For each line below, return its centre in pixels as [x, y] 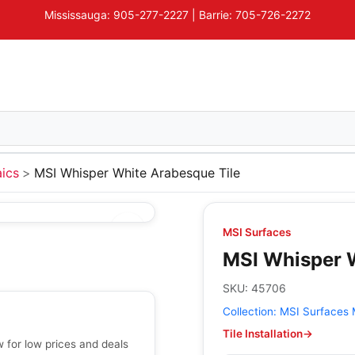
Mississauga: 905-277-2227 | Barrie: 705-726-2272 [177, 14]
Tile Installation [263, 334]
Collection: [251, 311]
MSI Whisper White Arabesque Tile [137, 173]
